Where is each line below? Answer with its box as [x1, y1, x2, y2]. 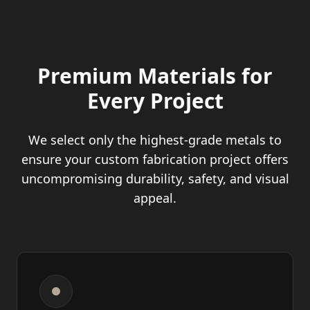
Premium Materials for [37, 62, 273, 90]
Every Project [86, 86, 224, 115]
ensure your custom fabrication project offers [21, 151, 289, 167]
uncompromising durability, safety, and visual [21, 170, 289, 187]
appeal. [134, 190, 176, 206]
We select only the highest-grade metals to [28, 131, 282, 148]
